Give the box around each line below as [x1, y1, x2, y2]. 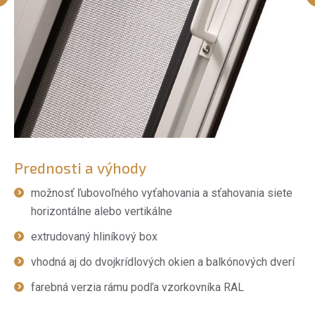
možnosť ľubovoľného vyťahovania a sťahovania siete [31, 186, 292, 200]
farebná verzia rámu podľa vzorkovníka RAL [31, 280, 244, 294]
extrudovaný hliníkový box [31, 229, 157, 243]
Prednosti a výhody [14, 158, 146, 176]
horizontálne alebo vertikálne [31, 204, 172, 218]
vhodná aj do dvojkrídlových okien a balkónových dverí [31, 255, 295, 269]
